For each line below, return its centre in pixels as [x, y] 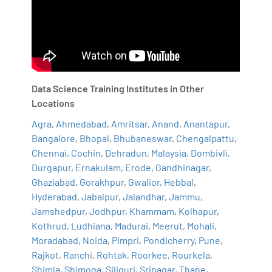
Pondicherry [169, 240]
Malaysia [169, 152]
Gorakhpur [102, 182]
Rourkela [191, 254]
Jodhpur [107, 211]
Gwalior [144, 182]
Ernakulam [98, 167]
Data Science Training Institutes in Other [118, 88]
